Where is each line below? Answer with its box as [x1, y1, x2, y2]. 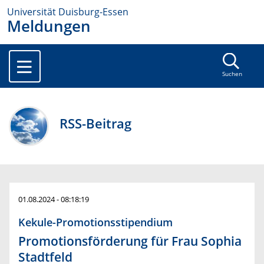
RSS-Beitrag [60, 114, 132, 133]
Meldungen [7, 16, 91, 37]
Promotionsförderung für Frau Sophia [18, 233, 242, 250]
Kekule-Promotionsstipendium [18, 214, 173, 230]
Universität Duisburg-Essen [7, 5, 128, 18]
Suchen [222, 70, 242, 78]
